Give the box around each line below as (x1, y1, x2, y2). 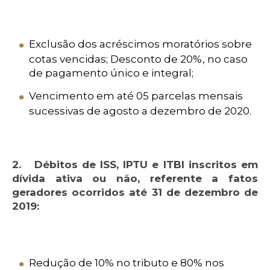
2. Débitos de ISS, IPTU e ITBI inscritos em (12, 159, 258, 171)
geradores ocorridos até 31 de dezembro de (12, 186, 258, 199)
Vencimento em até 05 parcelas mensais (29, 90, 243, 102)
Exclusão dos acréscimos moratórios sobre (29, 38, 252, 51)
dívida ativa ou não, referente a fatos (12, 172, 258, 185)
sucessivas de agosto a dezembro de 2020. (29, 105, 251, 118)
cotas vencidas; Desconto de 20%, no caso (29, 53, 248, 66)
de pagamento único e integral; (29, 67, 193, 80)
